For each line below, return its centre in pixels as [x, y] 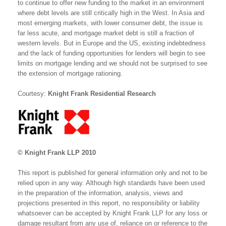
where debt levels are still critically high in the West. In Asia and [111, 13]
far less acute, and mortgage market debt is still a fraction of [106, 33]
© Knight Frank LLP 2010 [57, 152]
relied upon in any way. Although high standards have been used [111, 183]
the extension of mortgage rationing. [70, 73]
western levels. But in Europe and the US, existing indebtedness [112, 43]
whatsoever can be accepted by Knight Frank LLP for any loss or [112, 213]
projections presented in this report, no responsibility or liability [109, 203]
